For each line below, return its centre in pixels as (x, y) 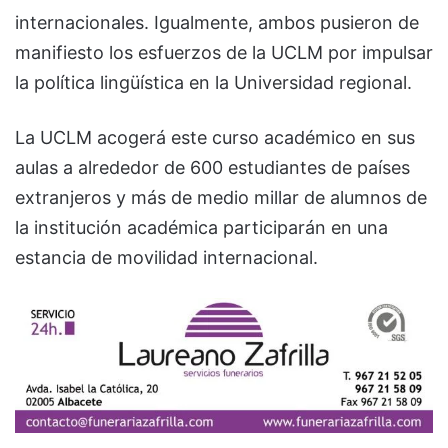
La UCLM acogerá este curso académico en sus (215, 138)
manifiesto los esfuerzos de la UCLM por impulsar (224, 53)
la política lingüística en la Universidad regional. (216, 83)
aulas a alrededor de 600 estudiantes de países (212, 168)
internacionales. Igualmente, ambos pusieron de (217, 23)
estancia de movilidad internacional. (166, 258)
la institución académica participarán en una (201, 228)
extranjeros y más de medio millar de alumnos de (221, 198)
